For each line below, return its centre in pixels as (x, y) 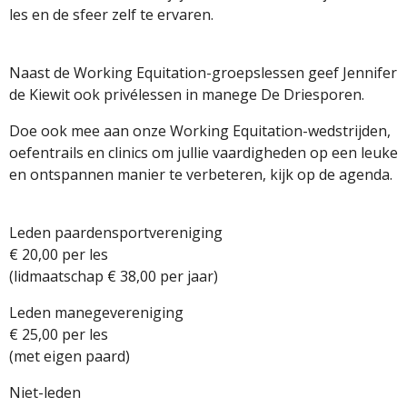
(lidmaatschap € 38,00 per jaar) (114, 276)
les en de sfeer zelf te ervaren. (111, 15)
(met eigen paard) (69, 356)
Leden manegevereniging (96, 313)
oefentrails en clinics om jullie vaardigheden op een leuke (203, 153)
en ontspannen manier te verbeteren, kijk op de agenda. (201, 174)
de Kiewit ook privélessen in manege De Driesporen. (187, 94)
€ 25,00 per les (59, 334)
